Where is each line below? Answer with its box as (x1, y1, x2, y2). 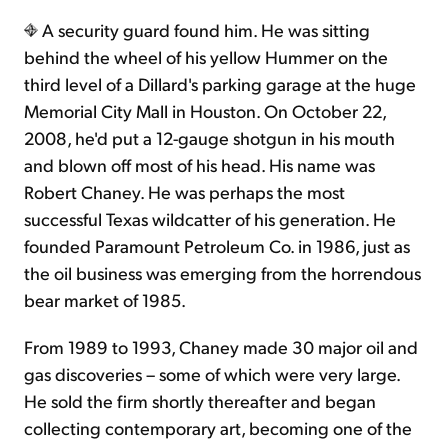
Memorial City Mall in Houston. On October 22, (24, 99, 386, 123)
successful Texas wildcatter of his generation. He (24, 207, 396, 231)
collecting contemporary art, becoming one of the (24, 416, 412, 440)
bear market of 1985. (24, 288, 186, 312)
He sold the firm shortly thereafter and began (24, 389, 376, 413)
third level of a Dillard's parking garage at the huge (24, 72, 416, 96)
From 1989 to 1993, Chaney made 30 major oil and (24, 335, 418, 359)
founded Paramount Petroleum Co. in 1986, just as (24, 234, 410, 258)
